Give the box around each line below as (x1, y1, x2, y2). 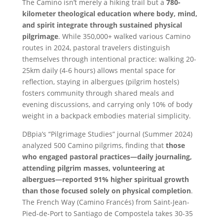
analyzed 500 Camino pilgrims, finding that (22, 141, 166, 150)
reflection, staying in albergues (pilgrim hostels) (22, 77, 179, 87)
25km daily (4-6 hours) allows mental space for (22, 66, 176, 75)
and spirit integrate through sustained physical (22, 20, 182, 30)
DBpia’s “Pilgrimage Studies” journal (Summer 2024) (22, 129, 192, 139)
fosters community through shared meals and (22, 88, 174, 98)
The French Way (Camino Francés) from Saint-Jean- (22, 197, 189, 207)
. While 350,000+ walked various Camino (58, 32, 190, 41)
